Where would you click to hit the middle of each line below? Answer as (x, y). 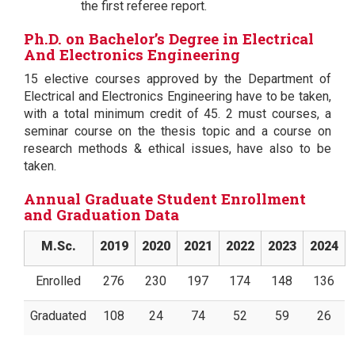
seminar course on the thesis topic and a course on (177, 131)
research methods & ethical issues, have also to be (177, 148)
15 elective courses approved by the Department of (177, 78)
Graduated (58, 315)
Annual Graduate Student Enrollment (165, 198)
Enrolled (58, 281)
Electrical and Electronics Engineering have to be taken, (177, 96)
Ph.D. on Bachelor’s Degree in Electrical (169, 38)
